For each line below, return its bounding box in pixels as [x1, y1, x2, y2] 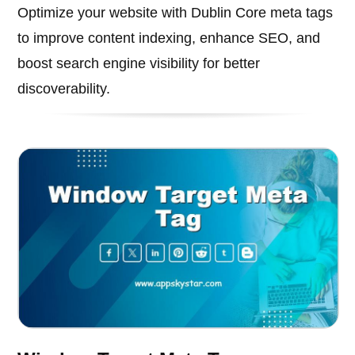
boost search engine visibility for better [17, 55, 261, 72]
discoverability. [17, 81, 111, 97]
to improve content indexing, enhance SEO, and [17, 30, 321, 47]
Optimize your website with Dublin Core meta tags [17, 5, 334, 21]
